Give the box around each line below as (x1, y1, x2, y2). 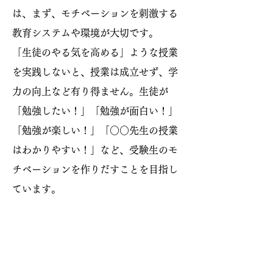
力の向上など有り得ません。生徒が (12, 86, 168, 96)
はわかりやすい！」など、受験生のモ (12, 144, 178, 155)
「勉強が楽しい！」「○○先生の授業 (12, 125, 178, 135)
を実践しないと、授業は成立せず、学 (12, 66, 178, 77)
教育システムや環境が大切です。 (12, 27, 158, 38)
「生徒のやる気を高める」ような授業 (12, 47, 178, 57)
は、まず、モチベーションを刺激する (12, 8, 178, 18)
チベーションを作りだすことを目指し (12, 164, 178, 174)
